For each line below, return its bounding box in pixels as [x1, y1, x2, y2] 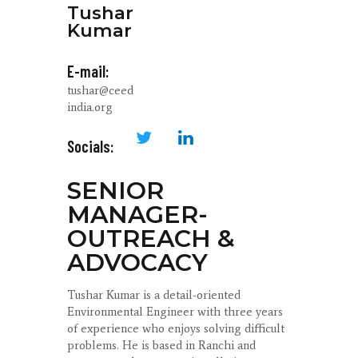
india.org [67, 100, 113, 115]
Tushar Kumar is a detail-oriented [67, 287, 241, 302]
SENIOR [67, 175, 164, 205]
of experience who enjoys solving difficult [67, 320, 284, 336]
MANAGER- [67, 199, 208, 229]
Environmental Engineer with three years [67, 304, 283, 319]
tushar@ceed [67, 83, 133, 98]
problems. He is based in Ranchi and [67, 337, 256, 352]
